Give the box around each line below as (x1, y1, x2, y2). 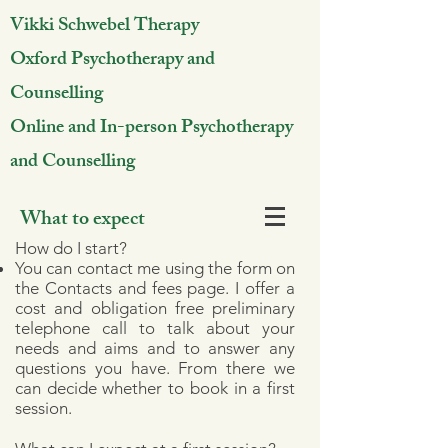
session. (15, 398, 72, 418)
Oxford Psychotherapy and (10, 44, 215, 78)
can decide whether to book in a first (15, 378, 295, 398)
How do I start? (15, 238, 127, 258)
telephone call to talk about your (15, 318, 295, 338)
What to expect (20, 203, 145, 238)
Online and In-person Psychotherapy (10, 112, 293, 146)
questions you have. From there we (15, 358, 295, 378)
